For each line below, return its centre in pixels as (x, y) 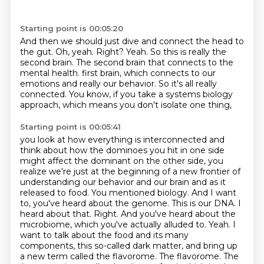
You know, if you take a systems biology (151, 94)
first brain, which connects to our (148, 73)
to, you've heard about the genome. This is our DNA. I (130, 203)
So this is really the (188, 52)
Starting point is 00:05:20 (71, 28)
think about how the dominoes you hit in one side (122, 150)
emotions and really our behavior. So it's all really (118, 84)
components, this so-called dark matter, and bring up (128, 246)
